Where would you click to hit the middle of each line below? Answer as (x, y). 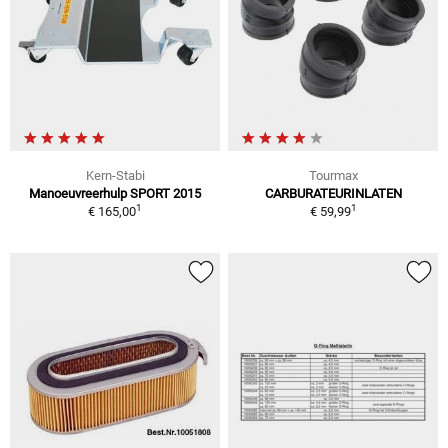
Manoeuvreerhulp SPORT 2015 (115, 193)
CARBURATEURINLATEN (333, 193)
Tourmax (333, 175)
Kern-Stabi (115, 175)
